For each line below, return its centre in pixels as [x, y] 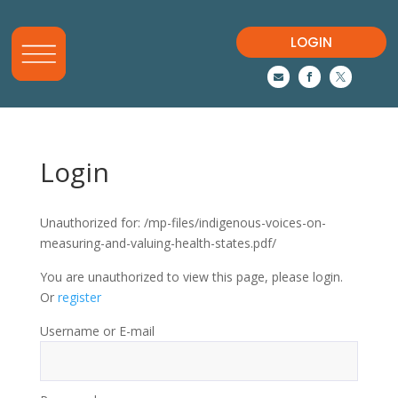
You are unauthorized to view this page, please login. [191, 276]
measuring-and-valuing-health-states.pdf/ [158, 243]
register [79, 297]
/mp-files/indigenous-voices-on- [235, 222]
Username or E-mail [97, 330]
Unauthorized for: [92, 222]
